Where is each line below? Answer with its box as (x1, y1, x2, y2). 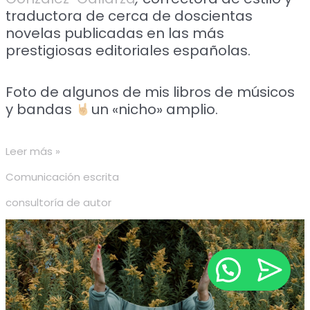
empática (5, 254, 57, 269)
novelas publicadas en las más (6, 23, 225, 43)
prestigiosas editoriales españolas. (6, 40, 251, 60)
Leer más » (6, 143, 61, 158)
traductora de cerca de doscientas (6, 6, 253, 26)
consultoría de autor (6, 194, 112, 210)
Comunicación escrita (6, 169, 120, 184)
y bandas (6, 99, 76, 119)
